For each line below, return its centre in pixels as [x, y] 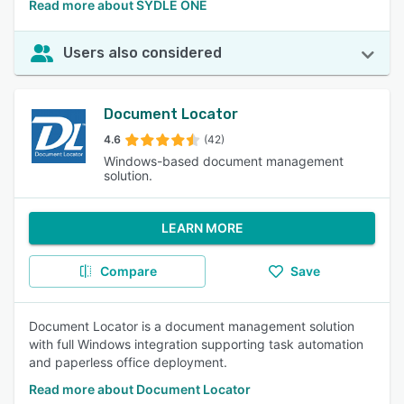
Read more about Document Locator [140, 389]
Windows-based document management [223, 161]
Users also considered [142, 53]
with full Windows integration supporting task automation [196, 344]
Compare [128, 271]
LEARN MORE [202, 228]
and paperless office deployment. [128, 362]
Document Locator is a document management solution [192, 326]
